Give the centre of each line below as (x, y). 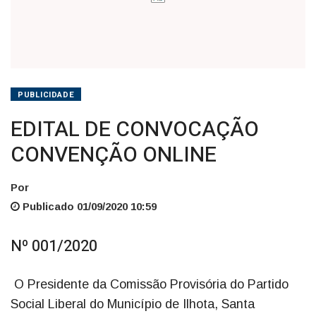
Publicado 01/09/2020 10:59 (88, 206)
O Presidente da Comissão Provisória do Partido (150, 284)
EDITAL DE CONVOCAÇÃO (135, 129)
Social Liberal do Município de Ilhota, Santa (133, 304)
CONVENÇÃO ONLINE (114, 155)
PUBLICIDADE (46, 95)
